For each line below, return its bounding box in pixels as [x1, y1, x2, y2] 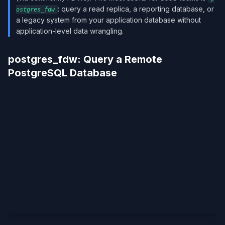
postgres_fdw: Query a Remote [8, 53, 162, 65]
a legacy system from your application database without [16, 16, 201, 24]
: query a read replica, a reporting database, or [58, 5, 214, 13]
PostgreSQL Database [8, 67, 117, 79]
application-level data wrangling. [16, 27, 124, 35]
